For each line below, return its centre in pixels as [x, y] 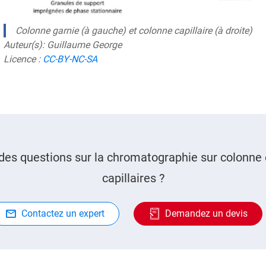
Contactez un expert [63, 214]
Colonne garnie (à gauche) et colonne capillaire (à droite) [134, 31]
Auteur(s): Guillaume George [63, 45]
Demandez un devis [206, 214]
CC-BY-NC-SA [70, 59]
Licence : [23, 59]
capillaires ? [133, 178]
